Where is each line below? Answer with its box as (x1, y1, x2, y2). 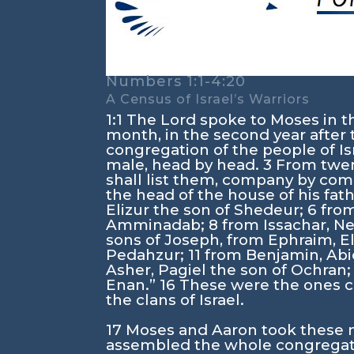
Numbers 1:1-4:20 (106, 73, 251, 90)
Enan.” (106, 276, 160, 294)
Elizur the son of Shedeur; (106, 201, 308, 219)
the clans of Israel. (106, 291, 245, 309)
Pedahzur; (106, 246, 189, 264)
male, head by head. (106, 156, 264, 174)
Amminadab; (106, 216, 209, 234)
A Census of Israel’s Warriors (106, 92, 311, 107)
